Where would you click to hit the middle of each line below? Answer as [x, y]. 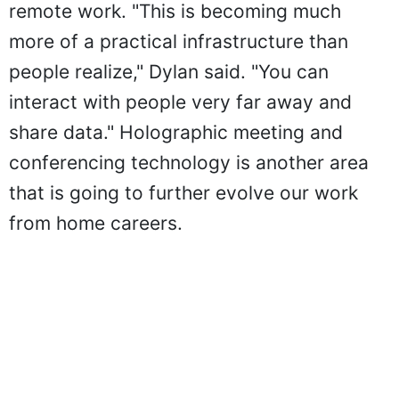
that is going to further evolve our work [183, 192]
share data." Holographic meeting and [176, 132]
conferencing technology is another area [189, 162]
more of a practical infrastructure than [179, 41]
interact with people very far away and [180, 102]
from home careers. [96, 223]
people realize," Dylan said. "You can [169, 71]
